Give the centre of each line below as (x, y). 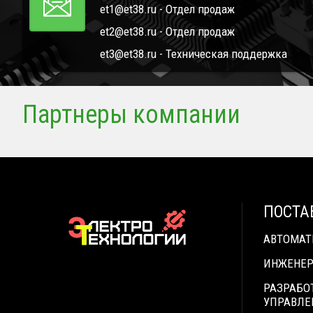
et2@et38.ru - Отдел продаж (167, 32)
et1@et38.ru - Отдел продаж (167, 9)
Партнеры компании (131, 115)
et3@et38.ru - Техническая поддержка (194, 54)
